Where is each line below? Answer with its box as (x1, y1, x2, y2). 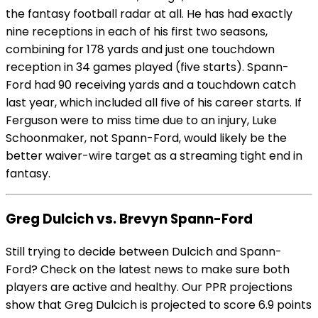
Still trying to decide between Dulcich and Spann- (6, 243, 282, 260)
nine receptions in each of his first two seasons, (6, 23, 268, 40)
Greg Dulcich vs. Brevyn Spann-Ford (6, 209, 253, 229)
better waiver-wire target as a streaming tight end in (6, 148, 302, 165)
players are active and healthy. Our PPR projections (6, 278, 292, 295)
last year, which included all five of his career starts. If (6, 94, 302, 111)
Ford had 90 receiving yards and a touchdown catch (6, 77, 296, 94)
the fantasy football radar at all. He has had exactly (6, 6, 292, 23)
